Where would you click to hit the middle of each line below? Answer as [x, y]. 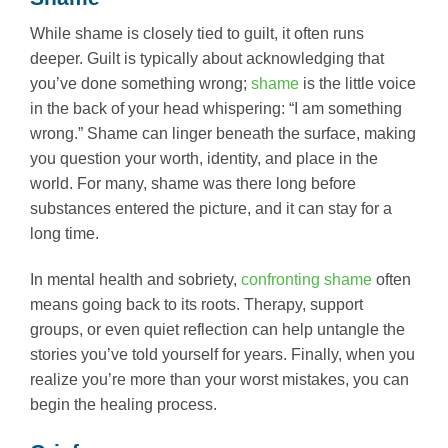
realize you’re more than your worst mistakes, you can [219, 379]
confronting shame [306, 279]
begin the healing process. [123, 404]
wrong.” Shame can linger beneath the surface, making [223, 134]
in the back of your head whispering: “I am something [216, 109]
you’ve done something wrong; [140, 84]
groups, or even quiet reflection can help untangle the [217, 329]
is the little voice [357, 84]
